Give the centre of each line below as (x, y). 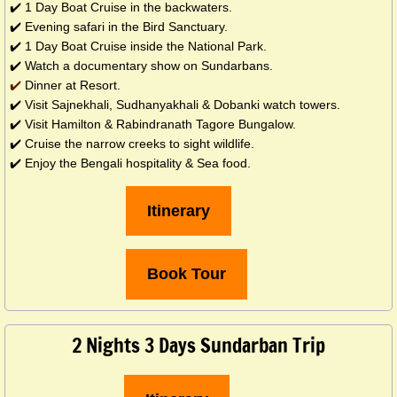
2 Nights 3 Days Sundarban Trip (198, 346)
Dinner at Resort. (73, 86)
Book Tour (186, 274)
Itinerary (178, 211)
